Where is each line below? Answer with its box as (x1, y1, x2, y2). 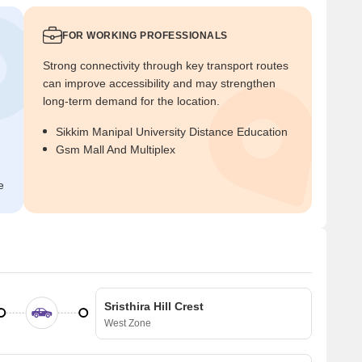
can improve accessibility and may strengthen (43, 76, 276, 90)
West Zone (104, 317, 151, 329)
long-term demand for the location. (43, 94, 220, 107)
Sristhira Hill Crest (104, 299, 204, 313)
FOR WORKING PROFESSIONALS (62, 29, 228, 41)
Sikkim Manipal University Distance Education (56, 124, 288, 138)
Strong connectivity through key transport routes (43, 58, 288, 72)
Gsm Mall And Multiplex (56, 142, 175, 156)
